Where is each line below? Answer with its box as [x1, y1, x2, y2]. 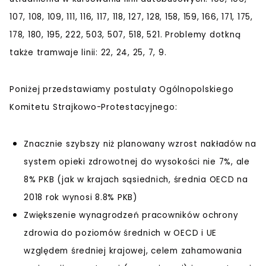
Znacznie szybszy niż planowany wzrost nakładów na [24, 138, 256, 150]
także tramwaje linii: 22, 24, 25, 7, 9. [9, 47, 167, 59]
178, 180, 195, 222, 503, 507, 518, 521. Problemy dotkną [9, 29, 241, 41]
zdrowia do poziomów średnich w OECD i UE [24, 227, 217, 239]
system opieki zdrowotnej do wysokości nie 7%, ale [24, 156, 250, 168]
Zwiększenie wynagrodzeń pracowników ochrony [24, 210, 239, 221]
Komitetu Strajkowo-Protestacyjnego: [9, 102, 178, 113]
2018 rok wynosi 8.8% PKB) [24, 192, 138, 204]
